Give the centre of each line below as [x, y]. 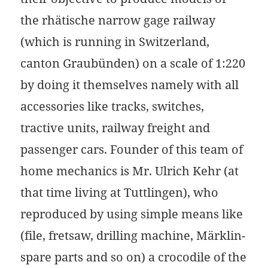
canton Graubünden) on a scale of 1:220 [133, 63]
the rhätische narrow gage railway [118, 20]
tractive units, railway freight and [115, 128]
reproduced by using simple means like [132, 214]
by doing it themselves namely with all [130, 85]
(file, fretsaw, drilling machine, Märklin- [133, 236]
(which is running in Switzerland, [115, 42]
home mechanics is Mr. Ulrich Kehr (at [130, 171]
